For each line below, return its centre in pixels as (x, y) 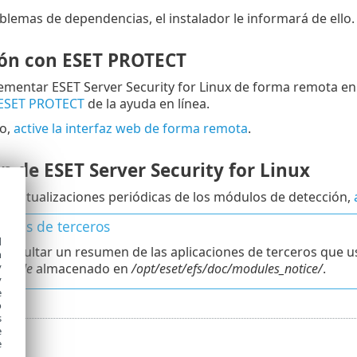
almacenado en (82, 269)
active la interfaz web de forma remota (130, 129)
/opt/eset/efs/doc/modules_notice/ (227, 269)
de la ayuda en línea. (147, 104)
